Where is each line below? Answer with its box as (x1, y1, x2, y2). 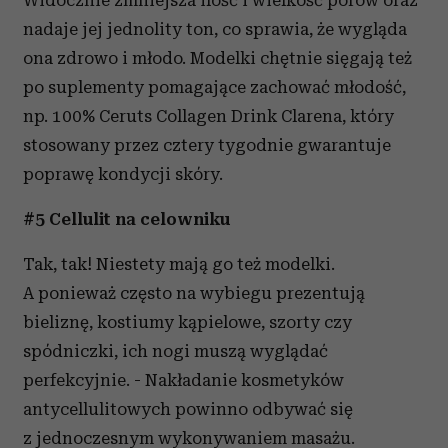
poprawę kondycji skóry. (23, 164, 223, 185)
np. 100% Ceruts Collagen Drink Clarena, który (23, 106, 394, 127)
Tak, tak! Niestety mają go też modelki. (23, 254, 335, 275)
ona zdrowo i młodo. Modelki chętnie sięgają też (23, 48, 412, 69)
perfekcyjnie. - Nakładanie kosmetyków (23, 370, 344, 391)
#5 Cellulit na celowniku (23, 209, 230, 230)
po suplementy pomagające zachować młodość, (23, 77, 406, 98)
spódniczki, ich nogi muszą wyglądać (23, 341, 328, 362)
